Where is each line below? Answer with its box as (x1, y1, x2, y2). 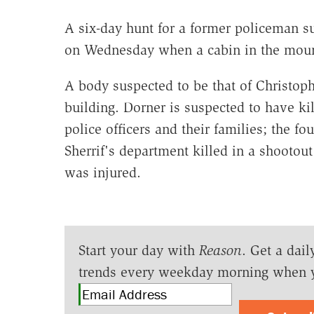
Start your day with (78, 242, 199, 259)
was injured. (64, 164, 141, 182)
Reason (198, 242, 242, 259)
